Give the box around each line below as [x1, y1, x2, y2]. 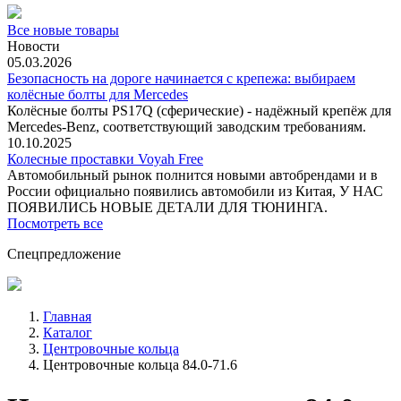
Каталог [43, 325, 92, 340]
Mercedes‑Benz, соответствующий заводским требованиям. [7, 119, 366, 134]
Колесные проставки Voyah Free [7, 151, 203, 166]
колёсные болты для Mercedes [7, 87, 188, 102]
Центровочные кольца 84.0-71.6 [43, 357, 237, 372]
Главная [43, 309, 91, 324]
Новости [7, 38, 60, 54]
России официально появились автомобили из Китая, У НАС [7, 183, 383, 199]
